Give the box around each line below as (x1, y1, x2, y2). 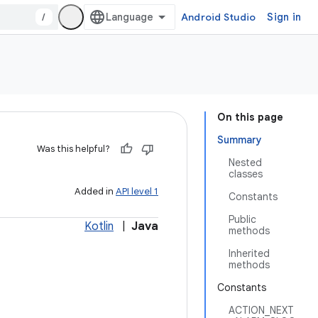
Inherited (229, 247, 270, 260)
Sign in (267, 11, 301, 23)
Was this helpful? (37, 143, 110, 155)
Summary (217, 133, 262, 146)
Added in (75, 185, 116, 197)
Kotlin (84, 219, 114, 234)
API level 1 (116, 185, 158, 197)
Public (229, 213, 256, 226)
